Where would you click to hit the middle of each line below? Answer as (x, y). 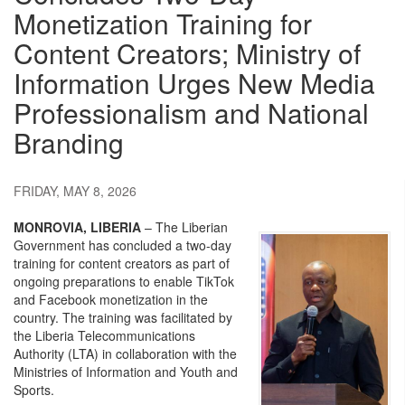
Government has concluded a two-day (122, 245)
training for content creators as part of (122, 264)
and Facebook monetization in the (111, 300)
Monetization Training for (163, 24)
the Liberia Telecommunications (104, 336)
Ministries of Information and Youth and (126, 372)
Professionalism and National (191, 113)
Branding (69, 143)
